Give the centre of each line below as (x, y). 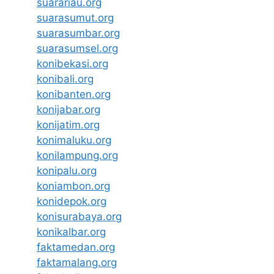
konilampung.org (77, 155)
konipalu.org (67, 170)
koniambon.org (73, 186)
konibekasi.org (72, 63)
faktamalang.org (77, 262)
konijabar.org (68, 109)
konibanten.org (74, 94)
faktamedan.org (76, 247)
